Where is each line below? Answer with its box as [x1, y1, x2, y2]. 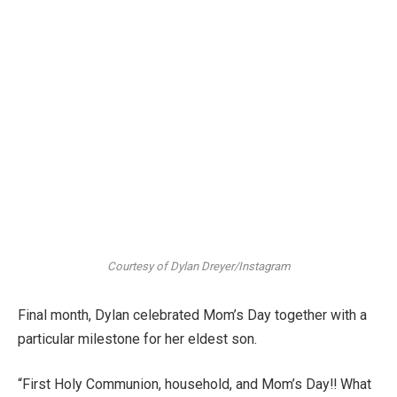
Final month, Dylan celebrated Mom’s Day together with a [18, 306, 367, 323]
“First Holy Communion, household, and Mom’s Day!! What [18, 376, 371, 393]
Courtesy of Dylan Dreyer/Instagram [106, 259, 291, 273]
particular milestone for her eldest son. [18, 330, 257, 347]
